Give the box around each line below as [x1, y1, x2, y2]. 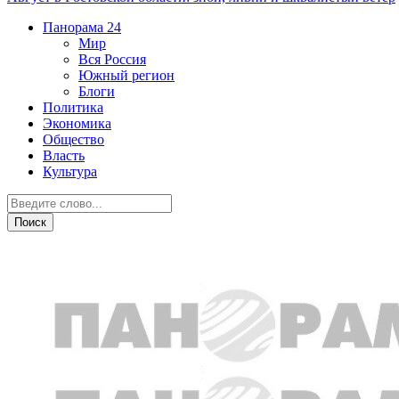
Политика [43, 100, 103, 115]
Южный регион [78, 68, 175, 83]
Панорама [43, 20, 103, 35]
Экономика [43, 116, 111, 131]
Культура [43, 164, 97, 179]
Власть [43, 148, 85, 163]
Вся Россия [78, 52, 146, 67]
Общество [43, 132, 104, 147]
